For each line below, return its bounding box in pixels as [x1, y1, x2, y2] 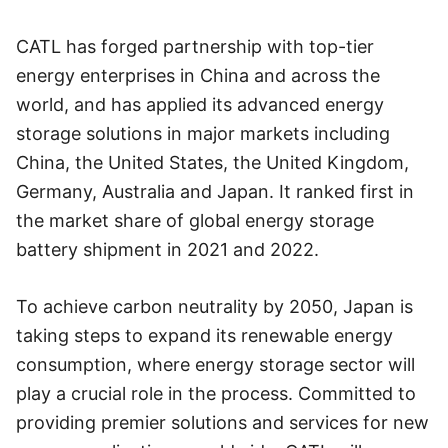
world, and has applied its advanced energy [16, 94, 384, 115]
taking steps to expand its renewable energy [16, 325, 393, 346]
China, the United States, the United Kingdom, [16, 152, 409, 173]
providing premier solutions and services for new [16, 412, 429, 433]
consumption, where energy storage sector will [16, 354, 415, 375]
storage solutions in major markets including [16, 123, 390, 144]
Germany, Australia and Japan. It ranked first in [16, 181, 414, 202]
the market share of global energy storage [16, 210, 374, 231]
